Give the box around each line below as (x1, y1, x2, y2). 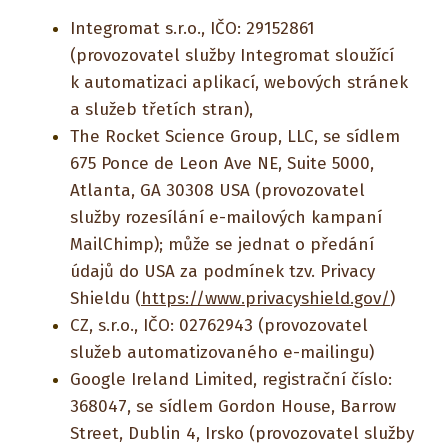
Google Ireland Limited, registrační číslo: (70, 369, 392, 390)
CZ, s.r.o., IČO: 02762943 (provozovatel (70, 315, 368, 336)
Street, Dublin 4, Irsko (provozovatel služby (70, 423, 414, 444)
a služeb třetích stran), (70, 99, 253, 120)
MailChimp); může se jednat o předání (70, 234, 374, 255)
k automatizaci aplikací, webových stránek (70, 72, 408, 93)
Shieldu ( (70, 288, 141, 309)
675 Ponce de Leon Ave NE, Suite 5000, (70, 153, 374, 174)
